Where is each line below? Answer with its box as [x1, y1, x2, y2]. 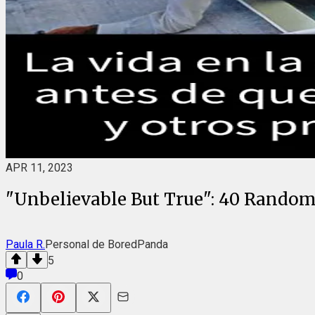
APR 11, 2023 [6, 161, 73, 174]
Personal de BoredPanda [45, 237, 168, 251]
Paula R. [6, 237, 45, 251]
